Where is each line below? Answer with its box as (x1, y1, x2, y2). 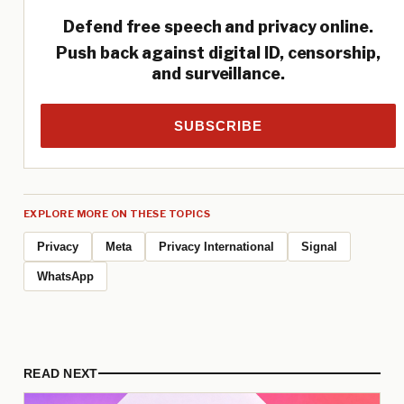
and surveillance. (151, 64, 285, 84)
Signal (301, 240, 337, 254)
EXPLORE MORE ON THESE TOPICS (23, 207, 211, 221)
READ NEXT (23, 366, 98, 381)
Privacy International (159, 240, 274, 254)
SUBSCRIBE (174, 118, 262, 134)
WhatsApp (37, 270, 94, 284)
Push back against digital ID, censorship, (56, 43, 381, 63)
